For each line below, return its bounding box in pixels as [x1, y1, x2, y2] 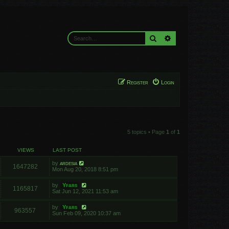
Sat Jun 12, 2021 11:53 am [52, 188, 118, 194]
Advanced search [172, 33, 217, 42]
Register [127, 79, 148, 85]
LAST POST [53, 147, 82, 153]
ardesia [60, 160, 77, 166]
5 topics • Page [127, 129, 166, 135]
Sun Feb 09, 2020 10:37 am [52, 210, 121, 216]
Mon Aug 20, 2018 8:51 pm [52, 166, 118, 172]
